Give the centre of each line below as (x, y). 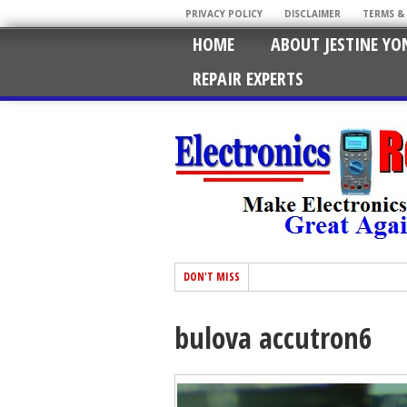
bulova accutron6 (273, 338)
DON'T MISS (212, 277)
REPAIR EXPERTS (248, 79)
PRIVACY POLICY (224, 14)
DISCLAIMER (313, 14)
